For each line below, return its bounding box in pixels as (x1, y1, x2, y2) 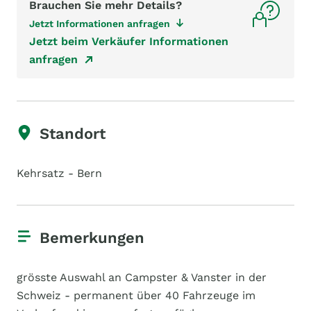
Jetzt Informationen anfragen (29, 18, 170, 29)
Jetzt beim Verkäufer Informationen (29, 35, 228, 48)
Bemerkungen (40, 229, 144, 246)
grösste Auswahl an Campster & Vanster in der (17, 271, 267, 284)
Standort (40, 125, 106, 142)
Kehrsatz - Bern (17, 167, 102, 180)
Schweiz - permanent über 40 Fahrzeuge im (17, 289, 255, 302)
